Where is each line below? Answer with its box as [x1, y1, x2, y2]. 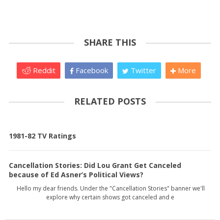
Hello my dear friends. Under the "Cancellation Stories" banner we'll [15, 184, 205, 193]
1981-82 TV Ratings [9, 131, 76, 141]
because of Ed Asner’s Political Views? [9, 170, 143, 180]
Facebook [74, 65, 108, 76]
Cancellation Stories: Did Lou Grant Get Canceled [9, 161, 181, 170]
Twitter [129, 65, 156, 76]
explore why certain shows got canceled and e [46, 193, 174, 202]
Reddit [31, 65, 55, 76]
